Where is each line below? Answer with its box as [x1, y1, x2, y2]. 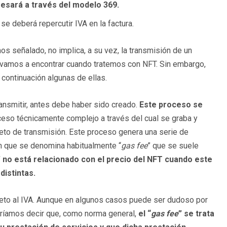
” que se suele [147, 140, 199, 150]
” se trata [178, 208, 214, 218]
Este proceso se [139, 99, 203, 109]
